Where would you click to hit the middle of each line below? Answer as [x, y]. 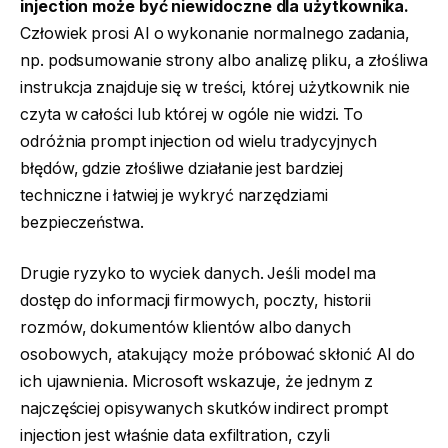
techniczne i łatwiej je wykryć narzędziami [174, 195]
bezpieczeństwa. [82, 222]
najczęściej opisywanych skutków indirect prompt [204, 409]
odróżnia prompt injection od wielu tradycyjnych [199, 141]
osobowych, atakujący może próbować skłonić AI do [218, 355]
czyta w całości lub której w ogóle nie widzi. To [192, 114]
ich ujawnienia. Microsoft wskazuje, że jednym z [197, 382]
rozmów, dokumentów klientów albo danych [185, 328]
